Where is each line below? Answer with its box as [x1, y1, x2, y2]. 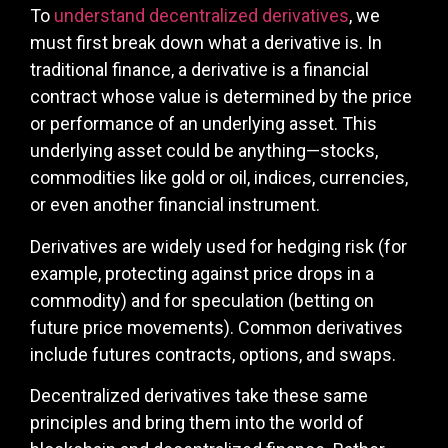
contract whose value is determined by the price [30, 86, 412, 108]
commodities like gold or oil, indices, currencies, [30, 167, 408, 189]
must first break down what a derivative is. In [30, 32, 382, 54]
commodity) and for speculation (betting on [30, 289, 374, 311]
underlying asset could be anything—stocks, [30, 140, 378, 162]
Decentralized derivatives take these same [30, 385, 368, 407]
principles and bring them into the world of [30, 412, 364, 434]
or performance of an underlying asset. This [30, 113, 377, 135]
